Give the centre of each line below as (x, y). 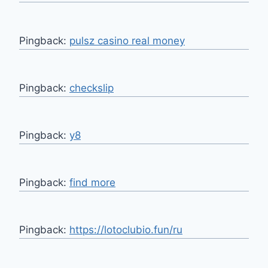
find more (92, 183)
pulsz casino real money (127, 41)
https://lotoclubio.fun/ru (126, 230)
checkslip (92, 88)
